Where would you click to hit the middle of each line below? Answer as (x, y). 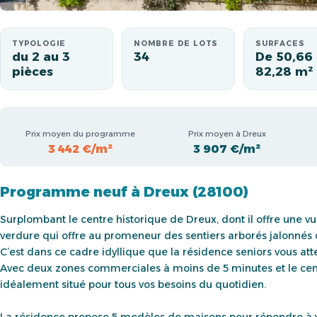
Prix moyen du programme (80, 133)
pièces (33, 71)
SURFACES (280, 44)
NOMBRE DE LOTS (176, 44)
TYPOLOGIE (39, 44)
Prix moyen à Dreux (227, 133)
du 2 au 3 (41, 57)
